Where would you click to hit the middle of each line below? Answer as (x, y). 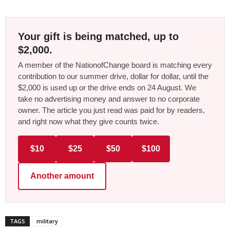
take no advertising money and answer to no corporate (109, 99)
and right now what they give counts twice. (89, 122)
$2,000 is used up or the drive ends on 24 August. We (107, 88)
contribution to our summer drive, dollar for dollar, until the (113, 76)
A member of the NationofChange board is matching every (115, 65)
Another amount (62, 176)
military (47, 221)
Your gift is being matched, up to (98, 37)
